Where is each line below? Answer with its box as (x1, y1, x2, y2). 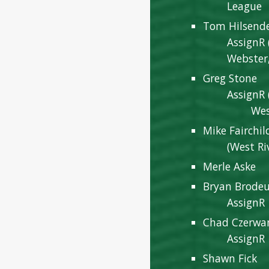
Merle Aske (203, 159, 256, 174)
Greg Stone (203, 71, 258, 85)
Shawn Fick (203, 251, 258, 265)
